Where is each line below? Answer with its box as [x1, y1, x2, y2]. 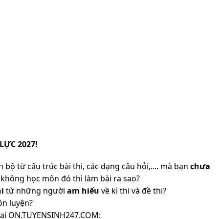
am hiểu [67, 185, 99, 196]
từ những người [4, 185, 67, 196]
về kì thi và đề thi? [99, 185, 166, 196]
